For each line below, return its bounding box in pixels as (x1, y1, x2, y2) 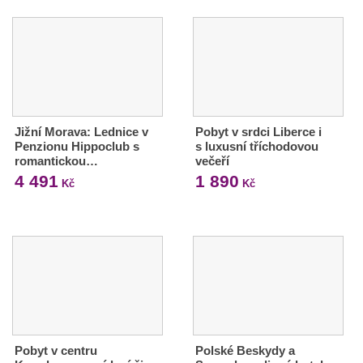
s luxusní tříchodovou (194, 139, 318, 153)
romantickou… (15, 153, 98, 168)
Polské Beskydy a (194, 343, 295, 357)
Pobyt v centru (15, 343, 97, 357)
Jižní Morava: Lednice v (15, 124, 148, 139)
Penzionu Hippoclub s (15, 139, 139, 153)
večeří (194, 153, 229, 168)
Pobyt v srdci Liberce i (194, 124, 322, 139)
